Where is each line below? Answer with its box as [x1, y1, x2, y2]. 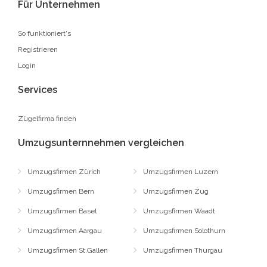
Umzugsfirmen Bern [27, 187, 94, 195]
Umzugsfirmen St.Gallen [27, 246, 108, 254]
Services [18, 84, 57, 95]
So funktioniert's [18, 29, 71, 38]
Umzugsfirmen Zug [143, 187, 209, 195]
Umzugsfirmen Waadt [143, 207, 215, 215]
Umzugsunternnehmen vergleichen [18, 137, 184, 148]
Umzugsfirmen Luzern [143, 167, 218, 176]
